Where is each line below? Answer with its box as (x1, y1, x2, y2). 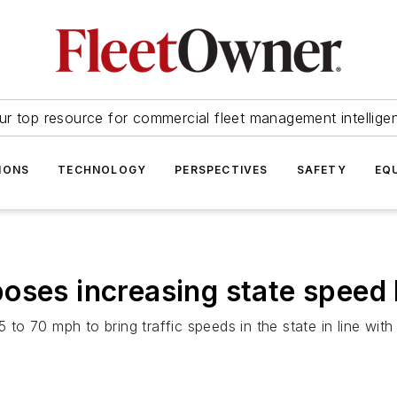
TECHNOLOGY (58, 163, 147, 176)
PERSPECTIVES (175, 163, 269, 176)
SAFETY (296, 163, 346, 176)
